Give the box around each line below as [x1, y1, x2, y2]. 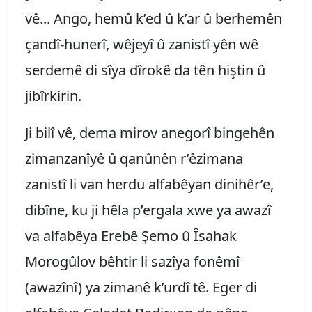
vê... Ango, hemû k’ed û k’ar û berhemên [25, 8, 282, 28]
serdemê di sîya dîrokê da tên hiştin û [25, 60, 265, 79]
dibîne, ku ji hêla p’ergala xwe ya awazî [25, 200, 271, 219]
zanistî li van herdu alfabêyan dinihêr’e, [25, 174, 274, 194]
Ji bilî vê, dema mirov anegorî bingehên [25, 123, 274, 142]
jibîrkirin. [25, 86, 88, 105]
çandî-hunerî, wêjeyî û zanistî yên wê [25, 34, 258, 54]
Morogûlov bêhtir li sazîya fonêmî [25, 251, 240, 271]
